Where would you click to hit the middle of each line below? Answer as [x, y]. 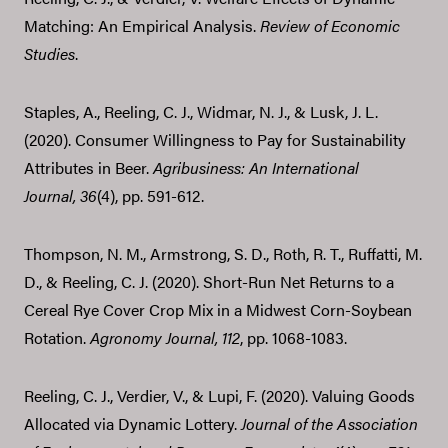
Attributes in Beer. [88, 167]
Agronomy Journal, [156, 337]
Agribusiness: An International [256, 167]
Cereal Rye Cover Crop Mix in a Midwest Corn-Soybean [218, 309]
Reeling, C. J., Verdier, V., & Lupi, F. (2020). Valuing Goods [219, 395]
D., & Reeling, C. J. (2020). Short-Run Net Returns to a [209, 281]
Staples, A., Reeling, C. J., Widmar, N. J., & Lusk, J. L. [201, 111]
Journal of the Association [329, 423]
